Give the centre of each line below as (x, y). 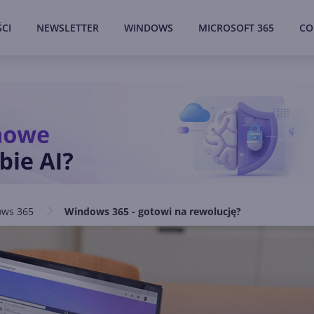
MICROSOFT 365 (236, 28)
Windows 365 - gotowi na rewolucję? (153, 211)
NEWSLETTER (68, 28)
